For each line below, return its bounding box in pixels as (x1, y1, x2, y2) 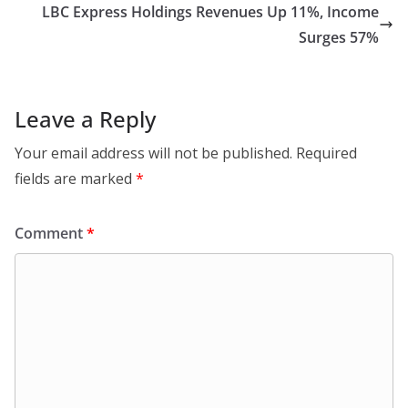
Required (296, 143, 357, 163)
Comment (15, 223, 87, 243)
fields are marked (15, 168, 136, 189)
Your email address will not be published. (15, 143, 292, 163)
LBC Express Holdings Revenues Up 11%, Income (42, 2, 379, 22)
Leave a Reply (15, 104, 156, 134)
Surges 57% (299, 27, 379, 47)
